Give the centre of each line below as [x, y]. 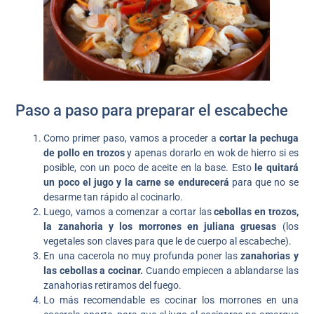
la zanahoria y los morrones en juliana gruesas [160, 226]
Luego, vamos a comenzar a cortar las [129, 211]
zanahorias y [269, 255]
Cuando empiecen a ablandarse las [220, 270]
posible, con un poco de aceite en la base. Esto [149, 167]
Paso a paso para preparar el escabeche [152, 110]
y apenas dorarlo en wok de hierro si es [213, 152]
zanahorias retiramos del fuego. [113, 285]
